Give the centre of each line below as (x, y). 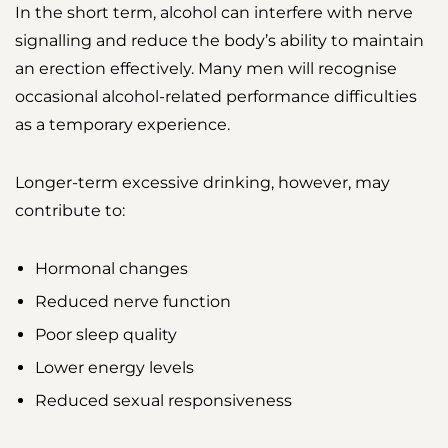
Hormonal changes (111, 269)
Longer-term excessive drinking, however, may (202, 183)
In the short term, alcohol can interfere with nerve (214, 13)
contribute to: (70, 211)
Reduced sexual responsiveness (163, 401)
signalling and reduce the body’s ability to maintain (219, 41)
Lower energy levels (114, 368)
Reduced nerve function (133, 302)
